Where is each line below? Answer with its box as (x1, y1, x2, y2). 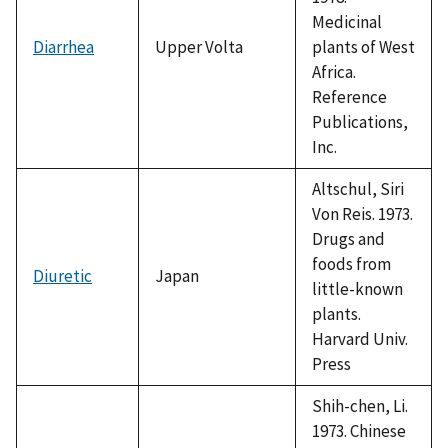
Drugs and (312, 227, 385, 250)
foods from (312, 252, 391, 275)
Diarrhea (33, 35, 94, 58)
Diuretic (33, 264, 92, 287)
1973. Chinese (312, 419, 406, 442)
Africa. (312, 60, 356, 83)
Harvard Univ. (312, 327, 408, 350)
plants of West (312, 35, 415, 58)
